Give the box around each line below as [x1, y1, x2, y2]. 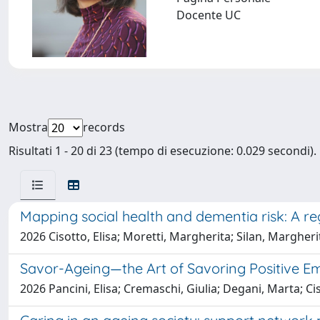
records [83, 119, 125, 135]
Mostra [9, 119, 48, 135]
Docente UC [176, 7, 241, 23]
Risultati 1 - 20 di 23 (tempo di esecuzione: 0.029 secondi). [9, 142, 316, 159]
